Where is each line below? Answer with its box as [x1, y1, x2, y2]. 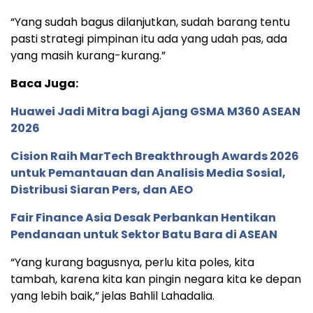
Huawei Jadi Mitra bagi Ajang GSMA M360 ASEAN [10, 103, 300, 120]
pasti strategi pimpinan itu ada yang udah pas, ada [10, 31, 287, 48]
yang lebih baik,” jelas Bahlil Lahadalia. [10, 288, 214, 305]
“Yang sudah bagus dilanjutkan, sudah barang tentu [10, 14, 290, 31]
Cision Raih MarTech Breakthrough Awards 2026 [10, 148, 299, 165]
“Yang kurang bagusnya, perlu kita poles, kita [10, 254, 254, 271]
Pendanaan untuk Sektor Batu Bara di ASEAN [10, 226, 277, 243]
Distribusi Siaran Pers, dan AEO [10, 182, 193, 198]
